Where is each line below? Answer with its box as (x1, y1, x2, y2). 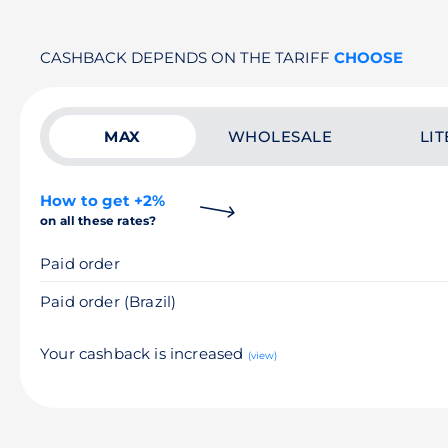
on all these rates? (40, 213, 157, 228)
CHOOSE (334, 48, 403, 67)
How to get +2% (40, 191, 166, 210)
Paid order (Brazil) (40, 292, 177, 311)
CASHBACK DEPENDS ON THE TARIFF (40, 48, 334, 67)
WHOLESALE (227, 127, 333, 146)
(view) (247, 349, 278, 362)
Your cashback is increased (40, 344, 248, 363)
